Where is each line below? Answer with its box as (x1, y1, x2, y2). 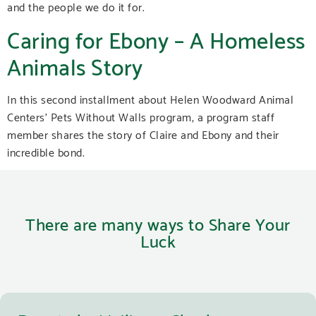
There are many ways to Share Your (25, 208, 291, 238)
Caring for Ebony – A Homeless (7, 19, 305, 58)
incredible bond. (7, 142, 85, 162)
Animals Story (7, 46, 143, 85)
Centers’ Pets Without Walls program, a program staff (7, 107, 274, 126)
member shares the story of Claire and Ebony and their (7, 124, 279, 144)
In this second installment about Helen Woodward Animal (7, 89, 293, 109)
